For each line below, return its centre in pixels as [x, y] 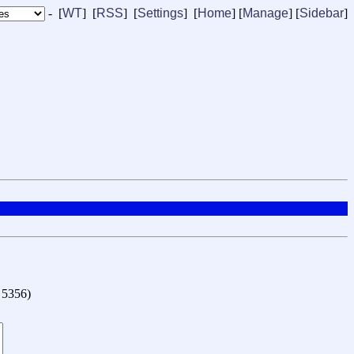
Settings [160, 13]
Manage [265, 13]
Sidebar [322, 13]
